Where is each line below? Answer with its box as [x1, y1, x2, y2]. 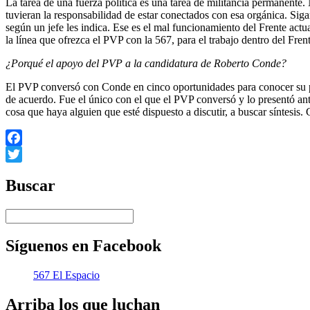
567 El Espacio [33, 269, 100, 282]
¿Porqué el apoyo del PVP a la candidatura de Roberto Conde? [6, 57, 286, 69]
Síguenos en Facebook [6, 237, 161, 255]
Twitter [6, 164, 37, 176]
